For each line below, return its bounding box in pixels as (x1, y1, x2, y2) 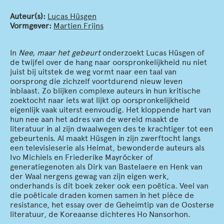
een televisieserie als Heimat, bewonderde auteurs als (10, 143, 204, 152)
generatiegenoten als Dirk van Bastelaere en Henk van (10, 162, 202, 171)
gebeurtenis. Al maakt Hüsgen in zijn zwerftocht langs (10, 133, 200, 143)
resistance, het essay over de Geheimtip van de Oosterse (10, 200, 214, 209)
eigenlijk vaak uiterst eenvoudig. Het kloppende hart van (10, 105, 211, 114)
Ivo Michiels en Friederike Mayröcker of (10, 152, 153, 162)
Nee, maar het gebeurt (18, 48, 100, 57)
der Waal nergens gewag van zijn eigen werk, (10, 171, 169, 181)
